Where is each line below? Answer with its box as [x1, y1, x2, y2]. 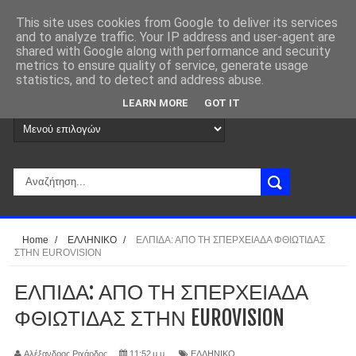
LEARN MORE [122, 96, 188, 109]
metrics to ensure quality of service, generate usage [16, 58, 308, 73]
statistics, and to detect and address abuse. [16, 72, 264, 87]
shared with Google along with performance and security [16, 44, 331, 59]
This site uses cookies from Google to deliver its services [16, 15, 338, 30]
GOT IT [204, 96, 240, 109]
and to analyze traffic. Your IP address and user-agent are [16, 29, 335, 44]
